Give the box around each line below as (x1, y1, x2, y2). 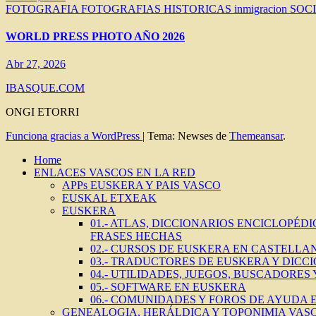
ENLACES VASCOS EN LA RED (34, 166, 195, 179)
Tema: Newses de (147, 130, 229, 142)
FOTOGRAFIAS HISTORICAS (81, 2, 234, 15)
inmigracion (234, 2, 290, 15)
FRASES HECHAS (90, 230, 182, 243)
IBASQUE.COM (6, 82, 85, 95)
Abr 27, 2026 (6, 58, 66, 71)
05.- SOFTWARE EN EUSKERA (90, 281, 246, 293)
